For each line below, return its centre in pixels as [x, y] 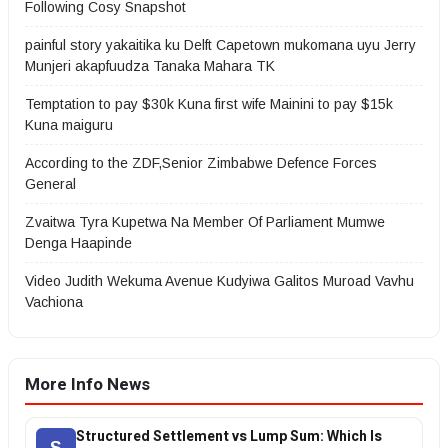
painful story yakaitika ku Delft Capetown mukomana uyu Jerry [220, 45]
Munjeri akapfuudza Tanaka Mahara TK [150, 66]
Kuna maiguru [71, 125]
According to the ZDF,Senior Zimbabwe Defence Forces [201, 163]
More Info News [87, 384]
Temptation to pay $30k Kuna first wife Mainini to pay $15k [209, 104]
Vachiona [54, 302]
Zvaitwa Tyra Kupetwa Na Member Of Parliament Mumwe [205, 222]
